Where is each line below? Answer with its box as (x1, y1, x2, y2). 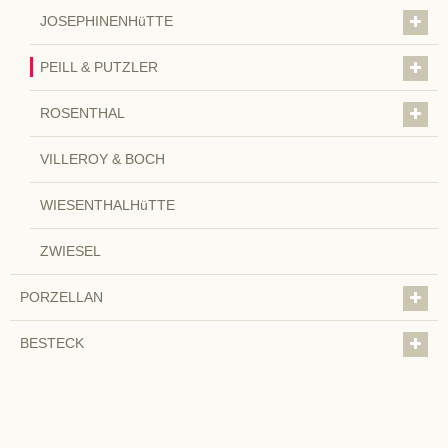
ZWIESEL (40, 242, 101, 259)
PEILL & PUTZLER (40, 58, 158, 75)
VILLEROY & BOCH (40, 150, 165, 167)
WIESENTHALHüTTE (40, 196, 175, 213)
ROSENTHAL (40, 104, 125, 121)
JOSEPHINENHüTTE (40, 12, 173, 29)
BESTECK (20, 334, 84, 351)
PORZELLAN (20, 288, 103, 305)
